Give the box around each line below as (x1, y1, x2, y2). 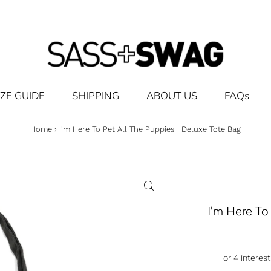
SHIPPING (71, 88, 119, 103)
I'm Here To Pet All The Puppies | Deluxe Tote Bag (59, 124, 241, 134)
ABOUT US (146, 88, 197, 103)
